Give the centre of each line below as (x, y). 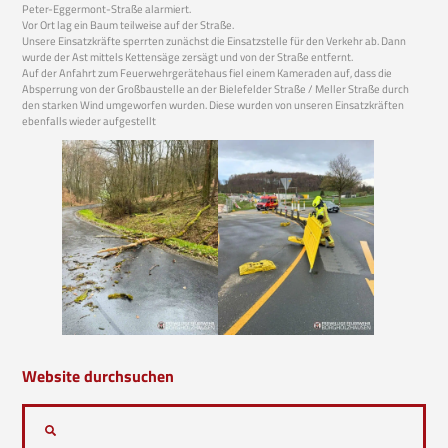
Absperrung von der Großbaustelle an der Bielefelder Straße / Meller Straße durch (216, 88)
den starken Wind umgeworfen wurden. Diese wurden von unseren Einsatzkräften (213, 104)
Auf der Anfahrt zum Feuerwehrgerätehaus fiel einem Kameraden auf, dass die (207, 72)
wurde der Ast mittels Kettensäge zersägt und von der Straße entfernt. (188, 56)
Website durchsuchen (98, 376)
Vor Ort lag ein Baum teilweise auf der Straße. (128, 24)
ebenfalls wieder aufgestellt (89, 120)
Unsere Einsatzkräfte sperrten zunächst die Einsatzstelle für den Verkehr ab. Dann (214, 40)
